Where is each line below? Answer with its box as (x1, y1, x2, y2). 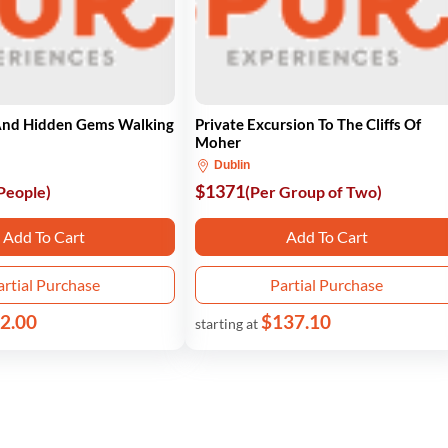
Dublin (211, 158, 251, 172)
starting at (195, 315, 262, 332)
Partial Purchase (270, 275, 384, 294)
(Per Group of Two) (245, 182, 383, 201)
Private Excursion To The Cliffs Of (195, 115, 422, 133)
